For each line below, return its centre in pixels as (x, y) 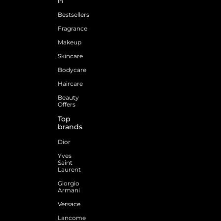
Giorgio (69, 183)
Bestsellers (74, 14)
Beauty (68, 97)
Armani (69, 190)
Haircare (70, 83)
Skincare (70, 56)
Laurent (69, 169)
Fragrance (73, 28)
